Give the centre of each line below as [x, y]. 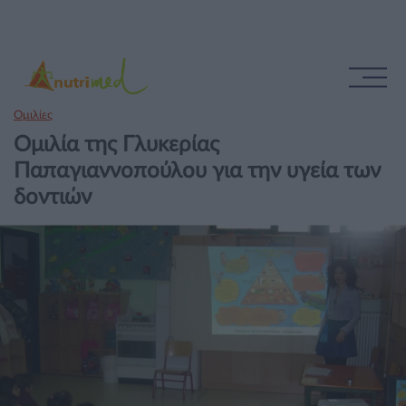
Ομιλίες [33, 116]
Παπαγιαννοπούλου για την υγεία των [197, 171]
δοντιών [53, 198]
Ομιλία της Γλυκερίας [116, 145]
